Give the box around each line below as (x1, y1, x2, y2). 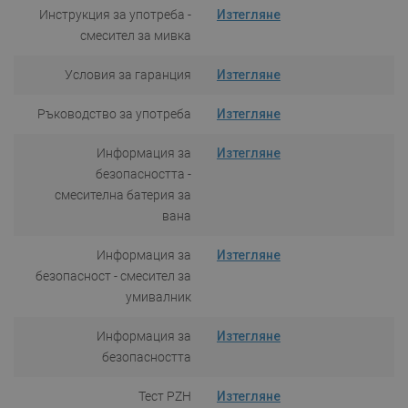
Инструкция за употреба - (39, 6, 191, 22)
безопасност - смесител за (36, 268, 191, 283)
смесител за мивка (80, 27, 191, 43)
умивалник (126, 289, 191, 304)
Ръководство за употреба (37, 106, 191, 121)
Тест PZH (138, 388, 191, 403)
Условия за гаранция (65, 66, 191, 82)
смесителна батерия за (55, 187, 191, 202)
